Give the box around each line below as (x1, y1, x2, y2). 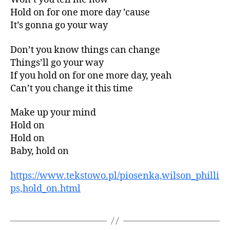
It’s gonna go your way (10, 20, 108, 31)
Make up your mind (10, 107, 96, 119)
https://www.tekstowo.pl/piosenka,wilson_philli (10, 169, 219, 182)
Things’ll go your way (10, 56, 104, 69)
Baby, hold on (10, 145, 69, 157)
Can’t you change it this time (10, 82, 133, 94)
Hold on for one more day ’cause (10, 7, 150, 18)
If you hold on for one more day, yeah (10, 69, 171, 82)
